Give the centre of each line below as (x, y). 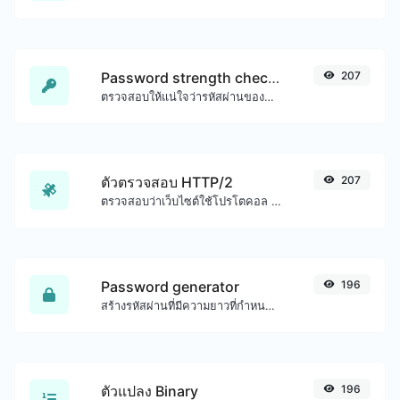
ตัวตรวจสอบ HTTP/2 (167, 182)
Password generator (170, 286)
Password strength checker (274, 77)
